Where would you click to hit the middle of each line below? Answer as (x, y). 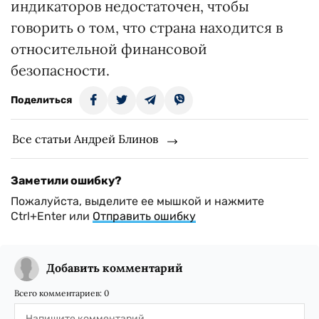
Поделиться (41, 100)
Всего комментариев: (59, 293)
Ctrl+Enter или (52, 216)
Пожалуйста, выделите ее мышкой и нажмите (137, 202)
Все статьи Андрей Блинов (85, 139)
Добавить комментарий (115, 268)
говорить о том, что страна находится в (147, 28)
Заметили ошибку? (66, 181)
